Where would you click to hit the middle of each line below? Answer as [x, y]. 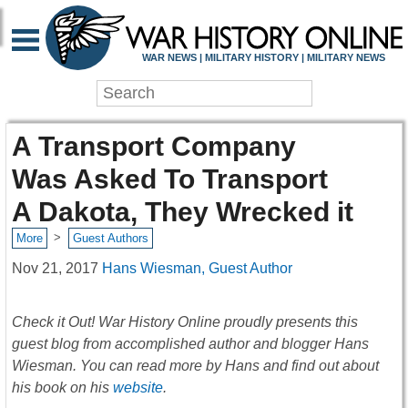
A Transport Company [154, 146]
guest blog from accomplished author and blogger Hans [190, 343]
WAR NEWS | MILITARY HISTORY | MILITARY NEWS [263, 57]
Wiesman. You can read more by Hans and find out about [195, 365]
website [138, 387]
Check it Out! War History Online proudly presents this [185, 321]
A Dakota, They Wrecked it [183, 212]
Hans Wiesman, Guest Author [197, 268]
